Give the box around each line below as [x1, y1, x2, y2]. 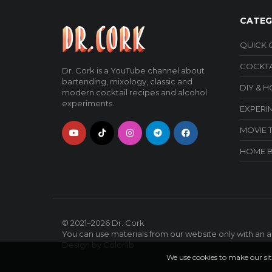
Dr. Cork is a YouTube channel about [62, 66, 205, 76]
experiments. [62, 98, 114, 109]
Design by [62, 240, 103, 250]
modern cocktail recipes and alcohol [62, 87, 207, 98]
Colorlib [103, 240, 134, 250]
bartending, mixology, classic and [62, 76, 192, 87]
